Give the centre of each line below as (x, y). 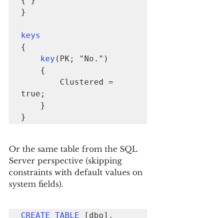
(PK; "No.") (82, 59)
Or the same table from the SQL (74, 149)
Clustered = (40, 82)
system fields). (36, 184)
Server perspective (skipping (67, 161)
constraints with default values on (77, 172)
